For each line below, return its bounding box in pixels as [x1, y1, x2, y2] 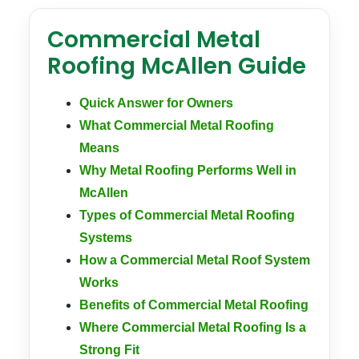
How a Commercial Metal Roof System [79, 253, 310, 267]
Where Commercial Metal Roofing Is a [79, 321, 306, 334]
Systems [79, 231, 132, 244]
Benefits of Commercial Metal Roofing [79, 298, 309, 312]
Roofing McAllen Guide [47, 50, 306, 82]
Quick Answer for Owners [79, 96, 233, 110]
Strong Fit [79, 343, 139, 357]
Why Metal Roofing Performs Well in [79, 163, 296, 177]
